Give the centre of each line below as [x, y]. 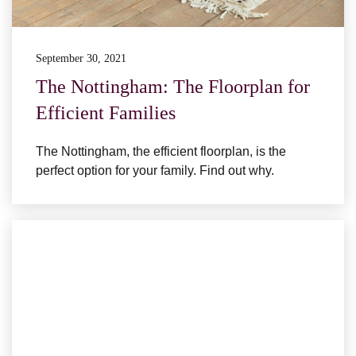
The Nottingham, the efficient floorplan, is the [161, 152]
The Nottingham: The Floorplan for [173, 87]
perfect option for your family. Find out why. [155, 171]
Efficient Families [106, 113]
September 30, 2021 [81, 59]
